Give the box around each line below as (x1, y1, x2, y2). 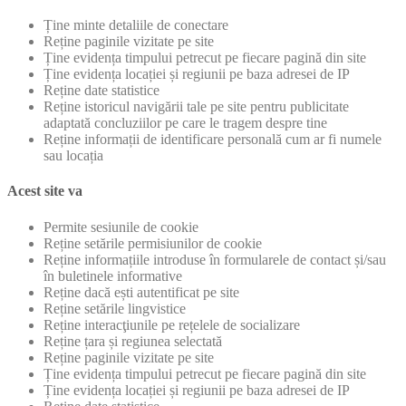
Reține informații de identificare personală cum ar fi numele (43, 130, 382, 147)
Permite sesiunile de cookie (43, 218, 198, 235)
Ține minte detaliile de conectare (43, 16, 228, 33)
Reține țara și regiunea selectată (43, 333, 222, 349)
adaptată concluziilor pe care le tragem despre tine (43, 114, 327, 130)
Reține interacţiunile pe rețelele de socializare (43, 316, 300, 333)
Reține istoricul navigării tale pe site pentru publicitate (43, 98, 349, 114)
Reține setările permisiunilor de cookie (43, 235, 262, 251)
